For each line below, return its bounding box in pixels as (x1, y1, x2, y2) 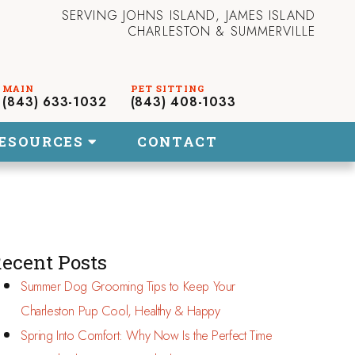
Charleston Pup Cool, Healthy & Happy (21, 302, 220, 320)
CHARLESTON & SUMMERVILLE (128, 22, 315, 40)
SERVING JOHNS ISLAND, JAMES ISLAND (61, 6, 315, 25)
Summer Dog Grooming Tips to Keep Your (21, 277, 235, 296)
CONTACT (137, 132, 218, 151)
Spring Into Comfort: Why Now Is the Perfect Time (21, 326, 273, 345)
